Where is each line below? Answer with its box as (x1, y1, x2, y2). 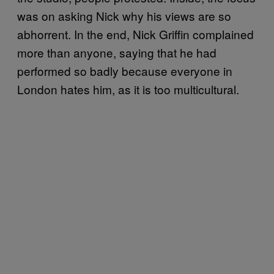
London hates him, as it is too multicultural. (17, 81, 239, 97)
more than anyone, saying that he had (17, 44, 217, 61)
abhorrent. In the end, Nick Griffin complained (17, 26, 254, 42)
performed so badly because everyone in (17, 62, 232, 79)
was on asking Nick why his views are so (17, 7, 231, 24)
